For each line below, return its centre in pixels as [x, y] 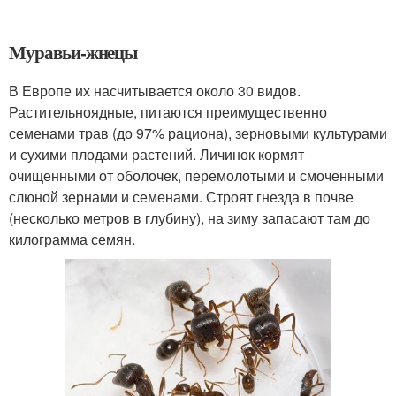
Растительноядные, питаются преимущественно [168, 112]
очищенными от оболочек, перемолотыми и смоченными [196, 176]
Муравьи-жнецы [73, 53]
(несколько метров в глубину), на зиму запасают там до [190, 218]
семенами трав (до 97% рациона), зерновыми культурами [198, 133]
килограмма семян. [72, 240]
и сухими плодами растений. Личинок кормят [156, 155]
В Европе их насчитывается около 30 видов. [155, 91]
